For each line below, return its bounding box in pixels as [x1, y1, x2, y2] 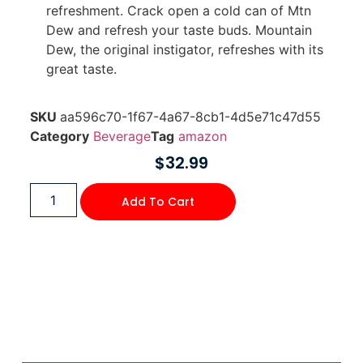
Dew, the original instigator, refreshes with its [45, 41, 323, 58]
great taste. [45, 61, 117, 78]
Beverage [92, 127, 151, 144]
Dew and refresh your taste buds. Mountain [45, 22, 312, 39]
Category [29, 127, 89, 144]
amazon [177, 127, 227, 144]
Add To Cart [121, 194, 194, 211]
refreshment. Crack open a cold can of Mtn [45, 2, 311, 19]
